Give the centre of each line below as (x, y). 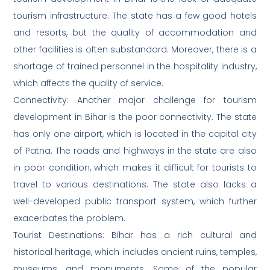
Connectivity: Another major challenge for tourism (135, 100)
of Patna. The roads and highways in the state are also (135, 151)
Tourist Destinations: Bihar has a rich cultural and (135, 235)
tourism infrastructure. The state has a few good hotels (135, 16)
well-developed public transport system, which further (135, 202)
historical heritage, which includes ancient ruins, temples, (135, 252)
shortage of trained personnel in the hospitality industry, (135, 67)
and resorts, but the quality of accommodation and (135, 33)
